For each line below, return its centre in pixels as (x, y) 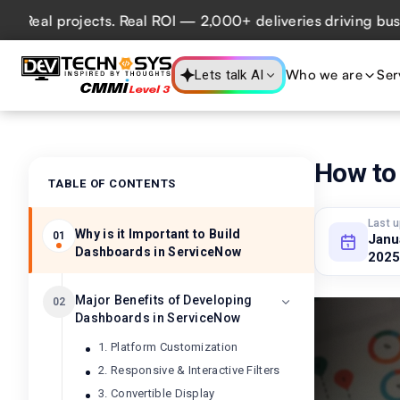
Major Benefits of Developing (164, 300)
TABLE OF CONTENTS (112, 183)
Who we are (324, 75)
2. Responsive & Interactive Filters (189, 370)
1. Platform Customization (168, 347)
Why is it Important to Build (158, 234)
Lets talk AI (229, 75)
